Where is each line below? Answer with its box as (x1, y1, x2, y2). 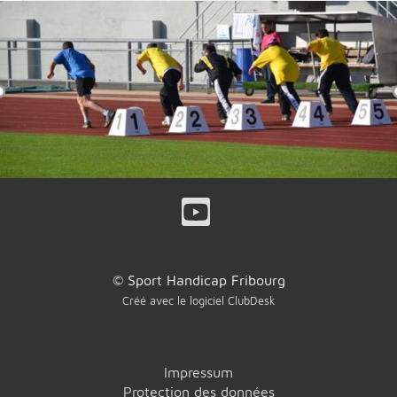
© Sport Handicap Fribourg (112, 272, 285, 289)
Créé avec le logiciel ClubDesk (121, 294, 276, 308)
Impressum (164, 364, 233, 381)
